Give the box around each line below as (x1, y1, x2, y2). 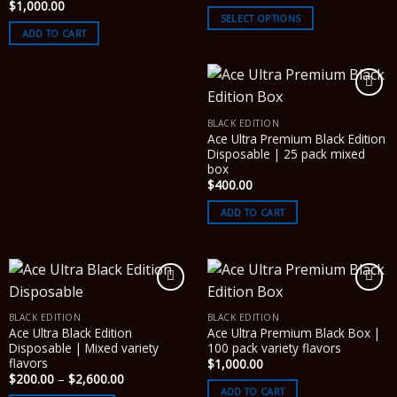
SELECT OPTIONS (220, 11, 301, 25)
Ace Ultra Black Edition (8, 324, 132, 341)
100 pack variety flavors (206, 339, 341, 356)
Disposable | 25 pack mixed (206, 144, 365, 162)
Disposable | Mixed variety (8, 339, 159, 356)
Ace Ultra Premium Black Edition (206, 129, 385, 147)
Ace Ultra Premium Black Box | (206, 324, 380, 341)
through (321, 15, 366, 33)
